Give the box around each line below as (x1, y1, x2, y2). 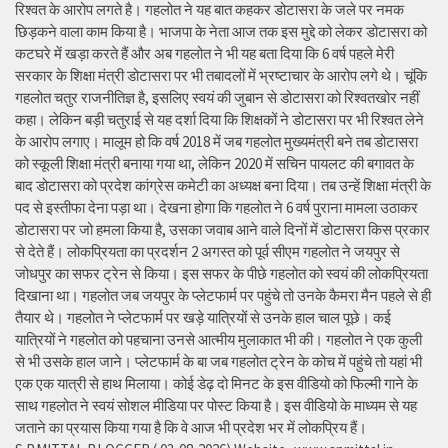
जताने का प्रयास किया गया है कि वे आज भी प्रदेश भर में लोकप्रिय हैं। (15, 418, 367, 438)
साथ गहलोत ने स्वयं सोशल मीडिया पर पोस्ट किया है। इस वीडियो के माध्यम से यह (15, 396, 417, 416)
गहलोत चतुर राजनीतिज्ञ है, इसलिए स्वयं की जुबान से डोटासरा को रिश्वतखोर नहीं (15, 88, 419, 108)
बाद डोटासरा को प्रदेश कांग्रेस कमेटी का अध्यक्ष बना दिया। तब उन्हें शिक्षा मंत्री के (15, 176, 431, 196)
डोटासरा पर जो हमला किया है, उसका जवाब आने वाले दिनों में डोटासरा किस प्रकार (15, 220, 430, 240)
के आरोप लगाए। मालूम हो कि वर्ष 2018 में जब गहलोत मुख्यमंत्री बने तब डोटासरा (15, 132, 418, 152)
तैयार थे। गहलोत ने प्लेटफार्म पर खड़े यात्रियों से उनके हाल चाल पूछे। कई (15, 308, 391, 328)
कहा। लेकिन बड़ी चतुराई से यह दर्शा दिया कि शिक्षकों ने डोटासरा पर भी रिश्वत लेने (15, 110, 424, 130)
